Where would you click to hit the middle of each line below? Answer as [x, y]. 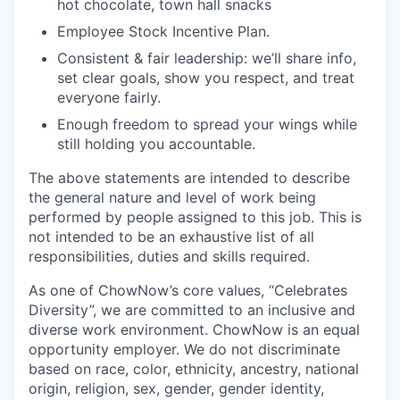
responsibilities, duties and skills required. [169, 257]
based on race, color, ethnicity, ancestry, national [194, 369]
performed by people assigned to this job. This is [195, 217]
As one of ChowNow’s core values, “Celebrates [188, 291]
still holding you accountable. [156, 144]
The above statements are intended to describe [189, 178]
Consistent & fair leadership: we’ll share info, [207, 58]
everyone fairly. [109, 98]
